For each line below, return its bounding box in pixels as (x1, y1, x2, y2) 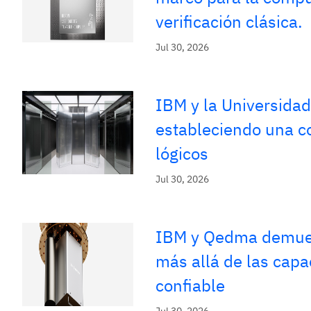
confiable (155, 274, 225, 296)
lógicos (155, 142, 208, 165)
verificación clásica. (155, 10, 303, 33)
